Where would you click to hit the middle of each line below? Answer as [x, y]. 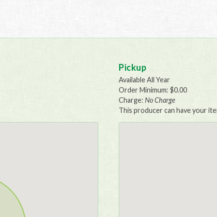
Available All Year [145, 80]
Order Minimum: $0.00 [153, 90]
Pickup [133, 67]
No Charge [160, 100]
